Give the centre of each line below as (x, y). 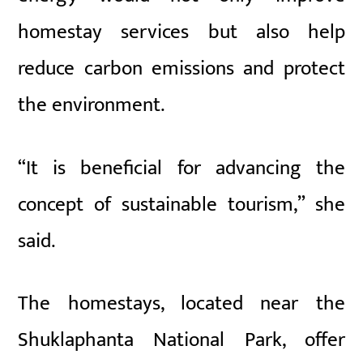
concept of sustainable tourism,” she (181, 204)
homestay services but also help (181, 32)
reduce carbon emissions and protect (181, 68)
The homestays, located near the (181, 304)
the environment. (92, 105)
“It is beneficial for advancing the (181, 168)
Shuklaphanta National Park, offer (181, 340)
